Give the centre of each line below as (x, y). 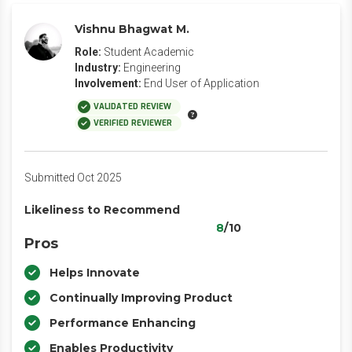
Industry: (98, 68)
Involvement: (108, 83)
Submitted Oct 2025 (73, 178)
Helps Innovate (95, 273)
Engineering (152, 68)
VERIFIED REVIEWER (133, 123)
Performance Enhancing (123, 323)
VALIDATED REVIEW (132, 106)
